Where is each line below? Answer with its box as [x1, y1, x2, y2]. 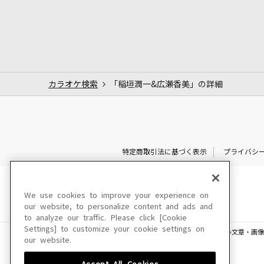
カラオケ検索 [48, 80, 98, 88]
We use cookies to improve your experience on [24, 192, 209, 199]
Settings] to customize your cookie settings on [24, 225, 204, 233]
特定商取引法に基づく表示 [121, 148, 207, 156]
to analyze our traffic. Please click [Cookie [24, 214, 187, 222]
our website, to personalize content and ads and [24, 203, 213, 210]
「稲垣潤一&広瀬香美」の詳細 [110, 80, 223, 88]
